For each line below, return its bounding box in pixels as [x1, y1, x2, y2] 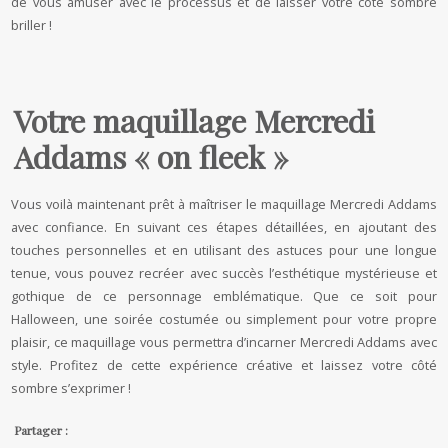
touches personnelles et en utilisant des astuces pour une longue [11, 241, 437, 259]
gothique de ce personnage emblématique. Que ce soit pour [11, 287, 437, 305]
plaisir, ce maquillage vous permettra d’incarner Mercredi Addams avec [11, 333, 437, 351]
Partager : [14, 422, 69, 438]
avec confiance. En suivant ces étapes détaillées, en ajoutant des [11, 218, 437, 236]
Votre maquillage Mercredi [14, 100, 376, 141]
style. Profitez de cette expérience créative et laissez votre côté [11, 356, 437, 374]
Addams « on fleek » [14, 136, 289, 177]
